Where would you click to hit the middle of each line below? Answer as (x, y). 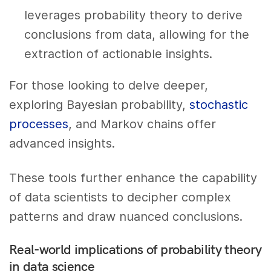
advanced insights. (62, 143)
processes (39, 124)
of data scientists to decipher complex (120, 197)
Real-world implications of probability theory (135, 250)
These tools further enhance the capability (133, 178)
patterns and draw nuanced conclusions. (126, 216)
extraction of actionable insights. (118, 54)
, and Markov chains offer (142, 124)
